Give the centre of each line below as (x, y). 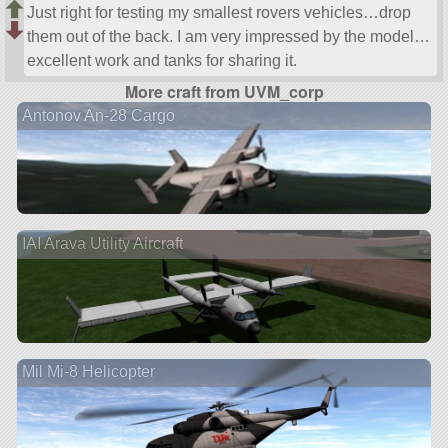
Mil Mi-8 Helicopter (88, 372)
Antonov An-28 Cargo (98, 115)
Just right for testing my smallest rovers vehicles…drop (219, 12)
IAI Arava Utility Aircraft (102, 244)
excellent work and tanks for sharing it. (162, 60)
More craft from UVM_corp (224, 92)
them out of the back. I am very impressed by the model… (229, 36)
